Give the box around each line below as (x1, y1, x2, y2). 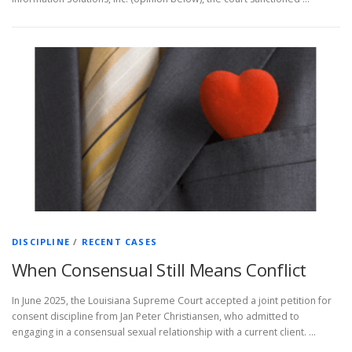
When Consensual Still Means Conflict (12, 257, 306, 281)
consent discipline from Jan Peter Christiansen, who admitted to (12, 309, 299, 323)
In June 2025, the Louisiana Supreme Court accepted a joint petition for (12, 293, 332, 307)
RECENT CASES (81, 235, 158, 247)
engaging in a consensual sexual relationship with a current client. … (12, 324, 316, 339)
